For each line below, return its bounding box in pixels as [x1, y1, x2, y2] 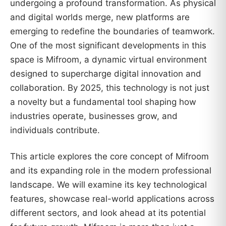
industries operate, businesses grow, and [10, 111, 178, 121]
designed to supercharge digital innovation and [10, 69, 201, 79]
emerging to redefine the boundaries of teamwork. [10, 26, 215, 36]
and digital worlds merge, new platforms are [10, 12, 190, 22]
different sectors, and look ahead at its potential [10, 207, 206, 218]
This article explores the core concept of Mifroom [10, 151, 209, 161]
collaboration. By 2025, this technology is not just [10, 83, 209, 93]
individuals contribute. [10, 125, 100, 135]
